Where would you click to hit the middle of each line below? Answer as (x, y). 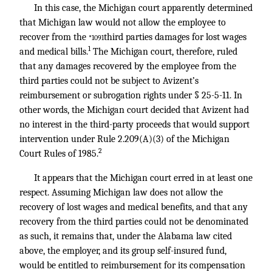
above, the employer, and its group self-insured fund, (123, 251)
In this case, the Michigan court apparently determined (143, 8)
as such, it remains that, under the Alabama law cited (126, 236)
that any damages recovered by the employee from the (128, 66)
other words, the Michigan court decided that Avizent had (134, 110)
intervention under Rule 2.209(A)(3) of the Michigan (124, 139)
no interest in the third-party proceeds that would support (134, 124)
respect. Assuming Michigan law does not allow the (121, 192)
